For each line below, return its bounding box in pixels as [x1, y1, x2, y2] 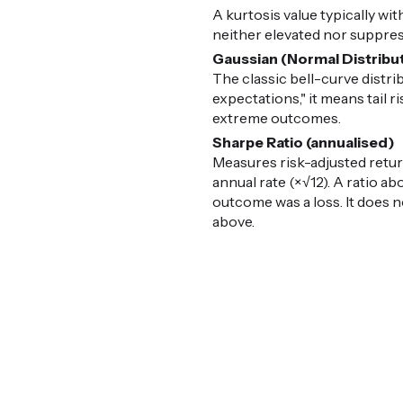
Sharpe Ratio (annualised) [212, 133, 396, 152]
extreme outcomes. [212, 109, 342, 128]
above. [212, 212, 255, 231]
